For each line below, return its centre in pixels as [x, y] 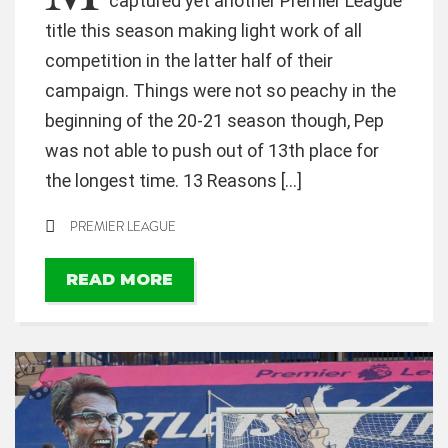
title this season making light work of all [203, 30]
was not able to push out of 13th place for [212, 150]
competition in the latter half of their [189, 60]
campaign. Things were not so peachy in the [220, 90]
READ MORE [119, 280]
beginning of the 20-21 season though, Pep [214, 120]
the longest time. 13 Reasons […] [173, 180]
